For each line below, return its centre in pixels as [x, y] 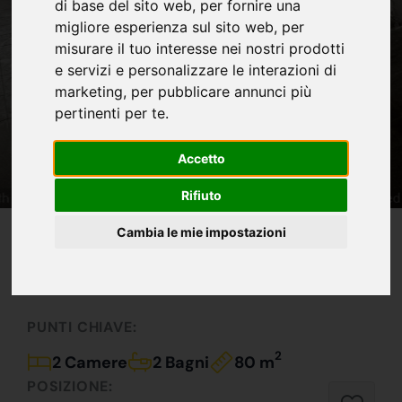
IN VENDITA [66, 219]
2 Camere [90, 362]
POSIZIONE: [70, 386]
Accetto [201, 159]
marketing [89, 92]
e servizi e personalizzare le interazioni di [196, 70]
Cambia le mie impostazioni [201, 232]
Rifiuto [201, 196]
